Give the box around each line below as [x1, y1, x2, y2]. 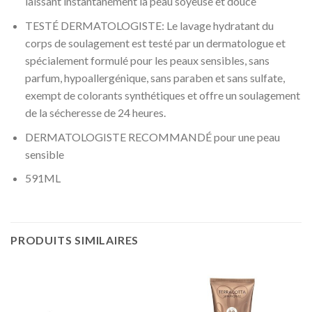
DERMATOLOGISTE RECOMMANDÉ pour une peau [24, 130, 280, 143]
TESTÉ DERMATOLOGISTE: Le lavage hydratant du [24, 19, 274, 33]
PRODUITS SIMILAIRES [10, 233, 139, 247]
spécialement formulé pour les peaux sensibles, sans [24, 54, 270, 68]
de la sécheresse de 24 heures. [24, 106, 166, 120]
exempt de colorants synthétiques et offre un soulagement [24, 88, 300, 102]
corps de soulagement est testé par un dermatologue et [24, 36, 286, 50]
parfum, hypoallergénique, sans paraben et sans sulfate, [24, 71, 285, 85]
